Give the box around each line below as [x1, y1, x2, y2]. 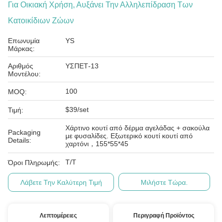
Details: [8, 136, 31, 144]
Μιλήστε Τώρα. [140, 178, 188, 186]
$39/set [65, 106, 89, 113]
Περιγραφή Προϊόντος [133, 212, 194, 219]
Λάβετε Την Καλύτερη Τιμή [20, 178, 102, 186]
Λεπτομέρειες [40, 212, 77, 219]
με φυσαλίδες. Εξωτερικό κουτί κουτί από [65, 132, 193, 140]
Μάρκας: [8, 45, 35, 53]
